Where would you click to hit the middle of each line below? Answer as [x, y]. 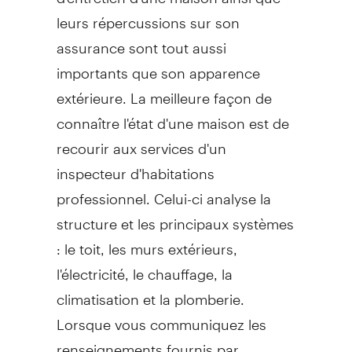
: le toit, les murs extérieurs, [147, 242]
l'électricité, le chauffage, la [144, 267]
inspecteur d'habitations [135, 167]
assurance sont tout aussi [141, 41]
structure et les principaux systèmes [175, 217]
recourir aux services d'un [141, 141]
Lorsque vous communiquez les [161, 317]
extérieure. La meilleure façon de [164, 91]
